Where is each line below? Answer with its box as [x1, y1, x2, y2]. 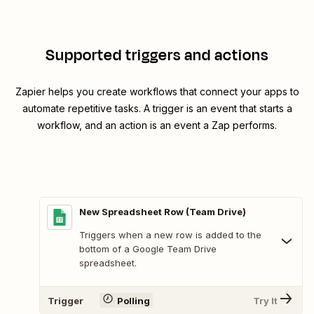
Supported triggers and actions [46, 44, 268, 67]
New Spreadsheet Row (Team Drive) [79, 206, 246, 218]
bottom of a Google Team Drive [79, 243, 217, 255]
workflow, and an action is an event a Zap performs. [37, 119, 277, 132]
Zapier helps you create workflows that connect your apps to [15, 86, 299, 98]
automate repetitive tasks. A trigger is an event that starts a [22, 102, 292, 115]
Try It [253, 294, 278, 306]
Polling [116, 294, 150, 306]
